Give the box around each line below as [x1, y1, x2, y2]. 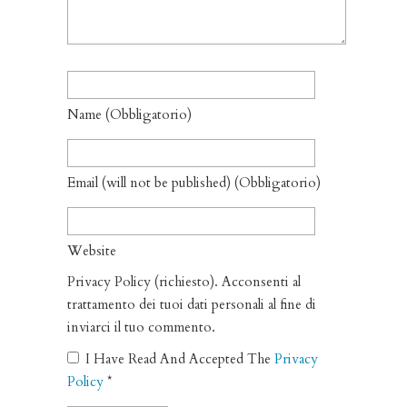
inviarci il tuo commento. [67, 318, 215, 336]
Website [67, 242, 116, 260]
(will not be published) [102, 174, 231, 192]
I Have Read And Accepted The [85, 350, 274, 368]
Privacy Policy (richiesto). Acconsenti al [67, 273, 301, 291]
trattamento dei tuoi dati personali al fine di [67, 295, 316, 313]
